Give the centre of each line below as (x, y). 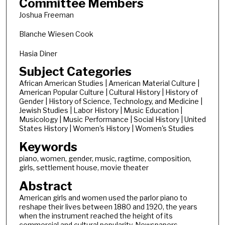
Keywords (48, 147)
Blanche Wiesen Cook (56, 34)
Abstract (45, 186)
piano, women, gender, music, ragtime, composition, (105, 159)
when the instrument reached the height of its (96, 215)
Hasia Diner (38, 53)
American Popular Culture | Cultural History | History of (108, 92)
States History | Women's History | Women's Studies (106, 129)
